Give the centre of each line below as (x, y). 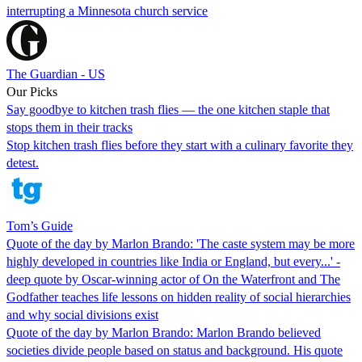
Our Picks (32, 91)
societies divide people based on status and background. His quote (175, 350)
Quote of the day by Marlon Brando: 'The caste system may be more (181, 243)
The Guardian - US (56, 74)
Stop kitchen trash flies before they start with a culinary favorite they (180, 145)
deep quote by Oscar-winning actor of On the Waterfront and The (173, 279)
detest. (23, 162)
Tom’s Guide (40, 225)
